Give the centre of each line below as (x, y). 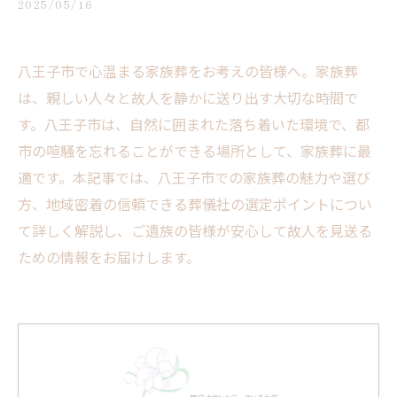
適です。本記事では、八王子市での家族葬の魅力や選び (194, 177)
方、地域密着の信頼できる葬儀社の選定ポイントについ (195, 204)
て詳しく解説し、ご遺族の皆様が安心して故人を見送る (195, 230)
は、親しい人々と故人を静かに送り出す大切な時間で (188, 97)
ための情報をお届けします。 (109, 257)
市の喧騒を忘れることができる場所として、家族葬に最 (195, 151)
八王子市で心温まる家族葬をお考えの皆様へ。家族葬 (188, 71)
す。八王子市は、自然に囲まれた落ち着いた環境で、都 (194, 124)
